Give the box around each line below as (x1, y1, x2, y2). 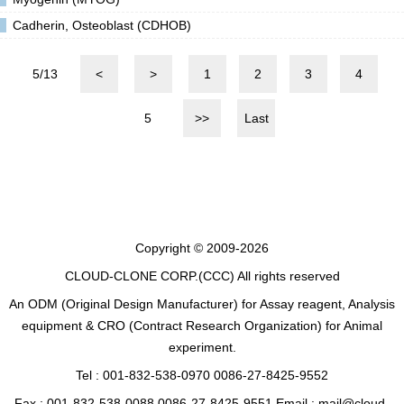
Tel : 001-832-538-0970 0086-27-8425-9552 (76, 367, 328, 382)
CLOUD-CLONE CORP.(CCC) (64, 268, 234, 283)
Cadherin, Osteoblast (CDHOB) (13, 18, 191, 33)
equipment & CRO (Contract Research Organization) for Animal (22, 317, 382, 333)
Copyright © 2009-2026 (135, 240, 269, 255)
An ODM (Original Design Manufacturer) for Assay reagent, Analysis (9, 296, 395, 311)
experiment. (168, 339, 236, 354)
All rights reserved (234, 268, 340, 283)
